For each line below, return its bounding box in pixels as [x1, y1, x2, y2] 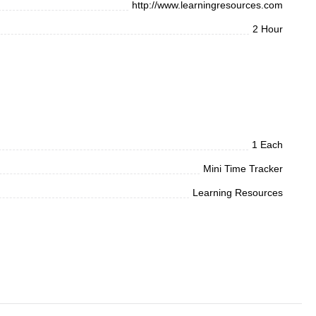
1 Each [252, 139, 283, 151]
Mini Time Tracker [203, 163, 283, 175]
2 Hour [253, 23, 283, 35]
